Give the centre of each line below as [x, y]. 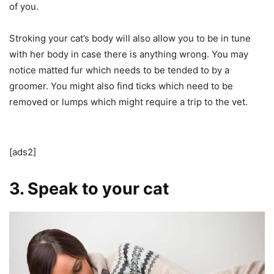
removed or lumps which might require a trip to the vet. [128, 102]
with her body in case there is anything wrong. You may [129, 54]
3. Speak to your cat [89, 189]
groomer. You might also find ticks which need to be [121, 86]
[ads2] [23, 152]
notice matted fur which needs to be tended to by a [119, 70]
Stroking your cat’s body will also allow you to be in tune [130, 39]
